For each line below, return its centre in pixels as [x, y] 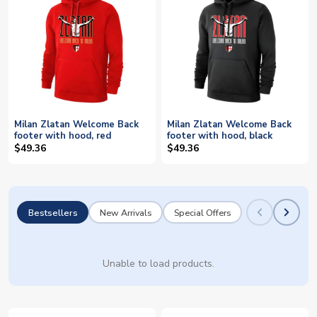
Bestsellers [53, 212]
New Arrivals [126, 212]
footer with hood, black [220, 136]
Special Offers [202, 212]
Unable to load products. [158, 264]
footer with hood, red [63, 136]
